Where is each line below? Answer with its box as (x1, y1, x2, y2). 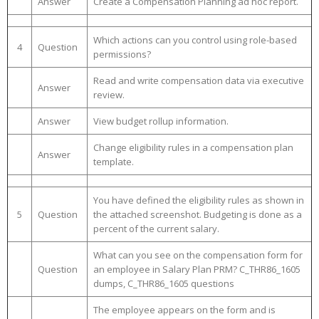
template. (93, 155, 134, 168)
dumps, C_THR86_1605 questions (93, 277, 234, 290)
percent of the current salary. (93, 222, 219, 235)
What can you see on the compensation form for (93, 249, 303, 261)
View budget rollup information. (93, 115, 229, 127)
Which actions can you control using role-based (93, 33, 297, 46)
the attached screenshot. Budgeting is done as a (93, 208, 302, 221)
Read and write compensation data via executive (93, 74, 304, 87)
